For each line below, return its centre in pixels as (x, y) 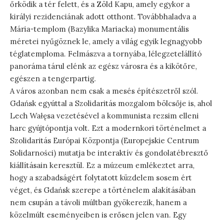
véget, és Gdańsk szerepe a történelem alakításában (103, 190)
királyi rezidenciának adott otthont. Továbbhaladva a (103, 16)
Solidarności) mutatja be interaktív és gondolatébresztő (109, 153)
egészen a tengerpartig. (53, 78)
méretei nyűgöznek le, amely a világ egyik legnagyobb (106, 41)
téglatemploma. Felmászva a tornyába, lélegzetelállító (106, 54)
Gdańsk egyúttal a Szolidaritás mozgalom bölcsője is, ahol (111, 103)
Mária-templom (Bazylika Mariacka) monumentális (99, 29)
